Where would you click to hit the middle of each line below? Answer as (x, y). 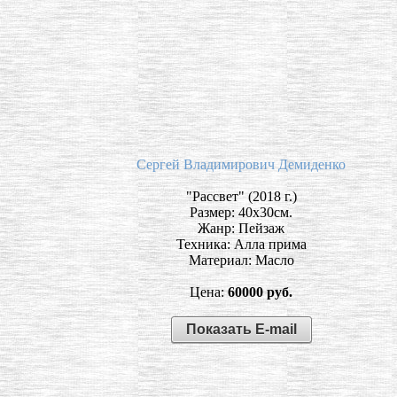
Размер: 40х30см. (241, 212)
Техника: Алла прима (241, 244)
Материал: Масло (241, 260)
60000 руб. (260, 292)
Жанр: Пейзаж (241, 228)
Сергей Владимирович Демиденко (241, 164)
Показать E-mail (241, 329)
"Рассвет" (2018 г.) (241, 196)
